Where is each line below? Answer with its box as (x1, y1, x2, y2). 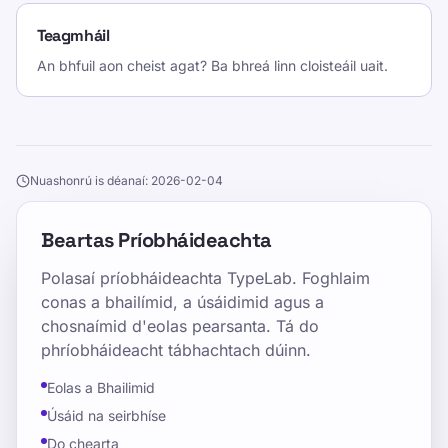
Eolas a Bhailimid (47, 379, 155, 396)
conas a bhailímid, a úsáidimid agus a (41, 292, 324, 312)
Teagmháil (37, 25, 110, 46)
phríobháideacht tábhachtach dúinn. (41, 340, 311, 360)
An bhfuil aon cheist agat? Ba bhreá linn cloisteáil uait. (37, 57, 388, 74)
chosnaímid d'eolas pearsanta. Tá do (41, 316, 319, 336)
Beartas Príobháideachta (41, 227, 272, 253)
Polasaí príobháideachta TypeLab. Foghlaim (41, 268, 370, 288)
